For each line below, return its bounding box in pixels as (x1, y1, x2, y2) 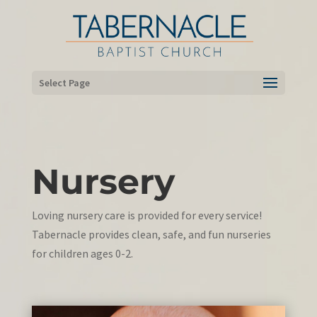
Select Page (38, 76, 90, 89)
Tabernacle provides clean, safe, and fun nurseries (31, 227, 271, 241)
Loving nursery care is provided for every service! (31, 208, 262, 222)
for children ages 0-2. (31, 246, 133, 260)
